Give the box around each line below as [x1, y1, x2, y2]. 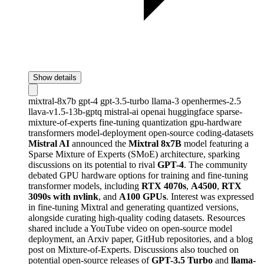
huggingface [168, 106, 216, 117]
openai [141, 106, 168, 117]
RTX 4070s [141, 180, 186, 191]
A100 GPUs [119, 191, 166, 202]
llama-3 [151, 95, 181, 106]
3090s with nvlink [28, 191, 98, 202]
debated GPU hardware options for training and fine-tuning [28, 170, 248, 180]
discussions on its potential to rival [28, 159, 157, 170]
